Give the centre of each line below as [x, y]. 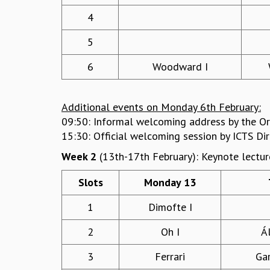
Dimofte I [170, 207]
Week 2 [79, 157]
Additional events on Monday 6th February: [161, 107]
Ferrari [170, 257]
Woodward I [180, 67]
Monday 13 [170, 183]
